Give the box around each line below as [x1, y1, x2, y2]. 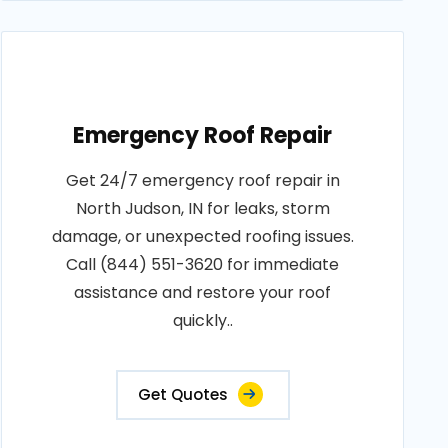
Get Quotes [137, 384, 228, 405]
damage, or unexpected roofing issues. [51, 225, 354, 248]
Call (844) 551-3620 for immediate [66, 253, 340, 276]
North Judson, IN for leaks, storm [75, 197, 330, 220]
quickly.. [172, 309, 233, 332]
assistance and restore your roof [74, 281, 332, 304]
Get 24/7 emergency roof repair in [65, 169, 340, 192]
